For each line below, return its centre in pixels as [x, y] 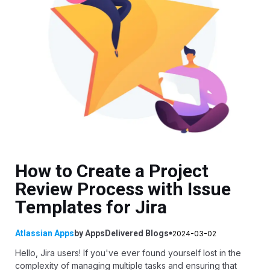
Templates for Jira [91, 207]
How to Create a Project [112, 171]
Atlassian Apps [45, 234]
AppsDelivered [114, 234]
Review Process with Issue [123, 189]
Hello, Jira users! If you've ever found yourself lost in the [128, 253]
